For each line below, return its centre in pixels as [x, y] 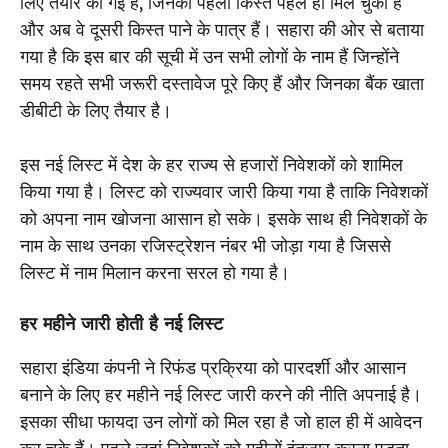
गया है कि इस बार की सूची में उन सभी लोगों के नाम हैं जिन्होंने [209, 56]
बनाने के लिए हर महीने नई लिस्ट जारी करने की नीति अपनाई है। [221, 394]
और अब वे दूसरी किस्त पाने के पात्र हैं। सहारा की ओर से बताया [222, 29]
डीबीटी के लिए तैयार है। [96, 110]
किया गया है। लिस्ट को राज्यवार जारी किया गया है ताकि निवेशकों [224, 191]
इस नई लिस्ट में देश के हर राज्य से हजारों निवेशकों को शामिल [211, 164]
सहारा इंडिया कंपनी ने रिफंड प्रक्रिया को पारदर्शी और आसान [213, 367]
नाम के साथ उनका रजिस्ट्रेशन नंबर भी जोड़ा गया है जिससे [205, 245]
